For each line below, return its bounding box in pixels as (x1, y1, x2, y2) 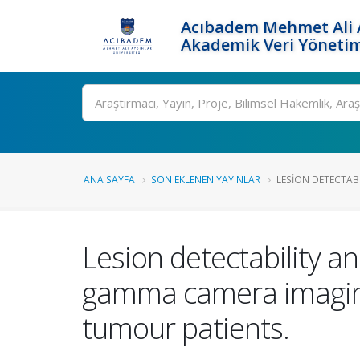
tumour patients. (82, 308, 289, 348)
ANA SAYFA (84, 173, 135, 186)
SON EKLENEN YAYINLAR (151, 173, 260, 186)
